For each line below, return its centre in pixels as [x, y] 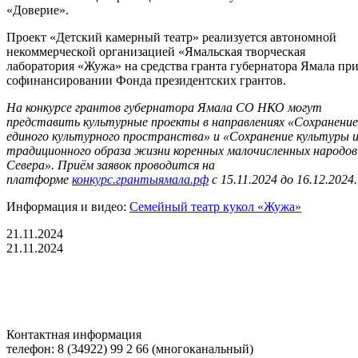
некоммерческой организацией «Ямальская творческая [156, 51]
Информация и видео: [68, 206]
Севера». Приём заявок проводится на [111, 165]
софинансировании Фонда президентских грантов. [146, 80]
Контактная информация [74, 334]
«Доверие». [38, 10]
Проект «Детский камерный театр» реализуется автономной [171, 37]
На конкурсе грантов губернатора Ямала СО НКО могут [164, 107]
